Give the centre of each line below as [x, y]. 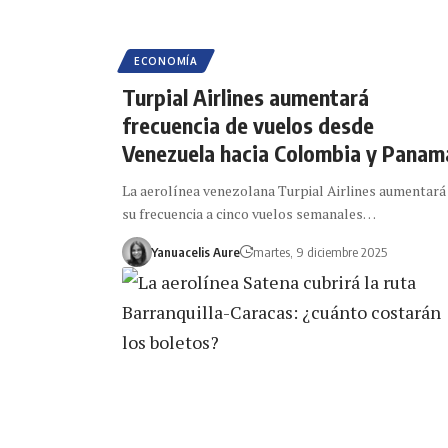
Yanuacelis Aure [195, 251]
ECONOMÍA [166, 60]
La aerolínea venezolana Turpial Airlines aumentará [284, 190]
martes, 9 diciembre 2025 [319, 251]
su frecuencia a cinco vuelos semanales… [249, 213]
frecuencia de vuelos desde [248, 124]
